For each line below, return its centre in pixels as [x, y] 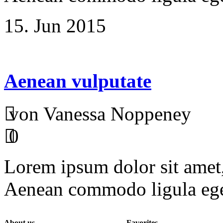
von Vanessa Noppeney [100, 114]
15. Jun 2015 [55, 25]
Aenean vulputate [78, 81]
